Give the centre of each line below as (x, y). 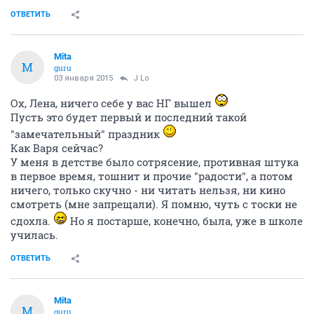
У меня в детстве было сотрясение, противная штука (155, 162)
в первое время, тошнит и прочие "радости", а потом (152, 176)
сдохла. (32, 220)
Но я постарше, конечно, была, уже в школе (185, 220)
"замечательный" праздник (87, 134)
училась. (34, 234)
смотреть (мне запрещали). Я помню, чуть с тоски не (154, 204)
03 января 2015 (83, 78)
